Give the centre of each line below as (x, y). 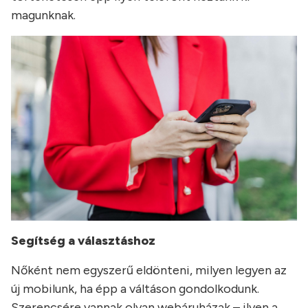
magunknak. (43, 15)
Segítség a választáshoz (83, 241)
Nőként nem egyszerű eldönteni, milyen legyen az (149, 271)
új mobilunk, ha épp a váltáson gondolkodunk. (135, 289)
